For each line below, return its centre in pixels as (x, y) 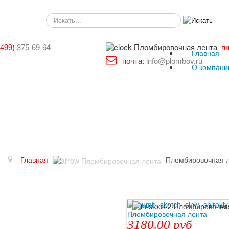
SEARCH (60, 18)
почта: (133, 61)
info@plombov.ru (174, 61)
